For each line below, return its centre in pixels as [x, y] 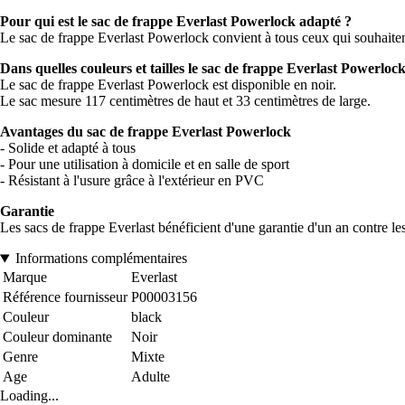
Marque [25, 278]
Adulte [151, 377]
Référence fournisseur [65, 297]
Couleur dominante [57, 337]
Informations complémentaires [101, 259]
